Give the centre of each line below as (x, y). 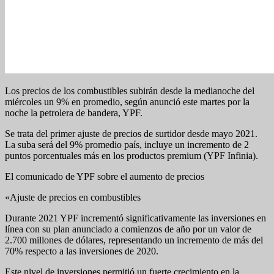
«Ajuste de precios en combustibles (73, 197)
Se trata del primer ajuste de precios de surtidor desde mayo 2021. (131, 133)
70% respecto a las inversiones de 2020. (82, 251)
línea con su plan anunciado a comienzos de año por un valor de (128, 229)
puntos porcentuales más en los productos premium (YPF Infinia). (131, 155)
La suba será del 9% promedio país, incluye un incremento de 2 (127, 144)
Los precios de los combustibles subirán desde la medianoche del (130, 91)
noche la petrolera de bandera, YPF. (74, 113)
